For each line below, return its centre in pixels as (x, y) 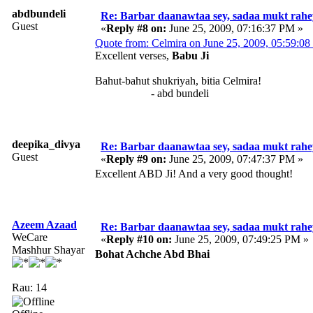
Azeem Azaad (44, 224)
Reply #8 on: (136, 28)
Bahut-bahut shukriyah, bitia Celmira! (178, 80)
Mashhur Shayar (48, 249)
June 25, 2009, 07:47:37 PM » (235, 159)
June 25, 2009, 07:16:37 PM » (235, 28)
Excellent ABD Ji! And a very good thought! (194, 173)
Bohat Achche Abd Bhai (152, 254)
